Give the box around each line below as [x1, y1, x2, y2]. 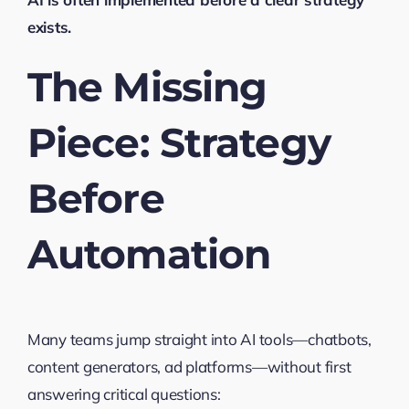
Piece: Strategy [26, 117, 330, 167]
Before [26, 173, 164, 223]
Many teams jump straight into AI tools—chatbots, [26, 329, 372, 349]
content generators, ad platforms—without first [26, 356, 351, 376]
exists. [26, 16, 72, 37]
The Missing [26, 61, 267, 111]
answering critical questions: [26, 383, 221, 404]
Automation [26, 228, 271, 278]
